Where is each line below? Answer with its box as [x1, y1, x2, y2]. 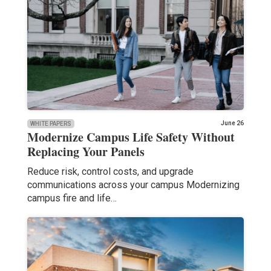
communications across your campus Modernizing [27, 178, 240, 191]
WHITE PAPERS [30, 120, 71, 127]
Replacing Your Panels [27, 142, 145, 160]
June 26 [221, 119, 244, 126]
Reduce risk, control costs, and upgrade [27, 165, 194, 177]
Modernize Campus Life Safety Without [27, 128, 235, 146]
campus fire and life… [27, 192, 117, 204]
